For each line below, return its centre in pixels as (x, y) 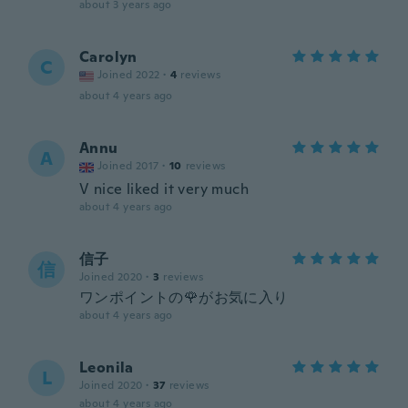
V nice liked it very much (164, 189)
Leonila (107, 367)
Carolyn (108, 57)
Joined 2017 (128, 166)
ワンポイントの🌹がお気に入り (184, 297)
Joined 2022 (129, 75)
